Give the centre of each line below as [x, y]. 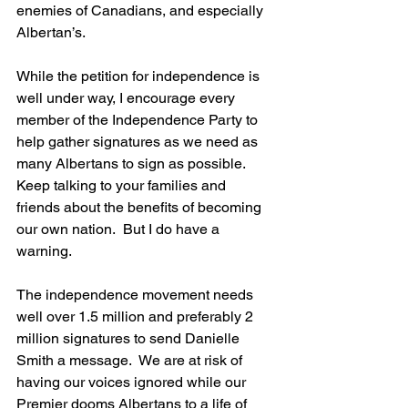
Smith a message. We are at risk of [131, 360]
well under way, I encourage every [127, 98]
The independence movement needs [137, 295]
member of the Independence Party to [139, 120]
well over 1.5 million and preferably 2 [137, 316]
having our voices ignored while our [133, 382]
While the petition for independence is [140, 76]
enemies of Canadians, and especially [142, 10]
